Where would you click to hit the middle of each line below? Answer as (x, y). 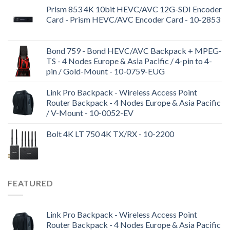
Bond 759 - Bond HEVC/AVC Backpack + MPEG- (134, 50)
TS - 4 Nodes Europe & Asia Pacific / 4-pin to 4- (129, 61)
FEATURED (31, 183)
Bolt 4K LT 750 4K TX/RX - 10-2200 (110, 133)
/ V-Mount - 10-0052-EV (90, 112)
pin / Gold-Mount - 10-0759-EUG (106, 71)
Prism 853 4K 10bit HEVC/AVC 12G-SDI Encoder (134, 9)
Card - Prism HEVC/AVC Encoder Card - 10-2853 (133, 19)
